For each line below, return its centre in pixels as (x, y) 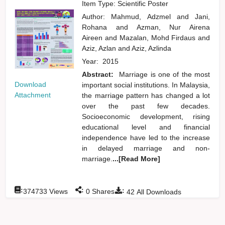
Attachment (33, 95)
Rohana (99, 27)
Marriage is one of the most (165, 74)
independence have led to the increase (146, 137)
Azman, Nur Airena (173, 27)
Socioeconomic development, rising (146, 116)
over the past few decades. (146, 106)
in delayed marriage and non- (146, 148)
